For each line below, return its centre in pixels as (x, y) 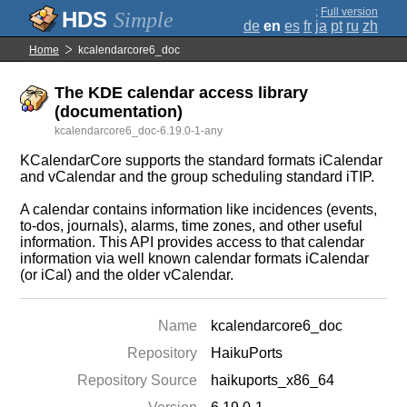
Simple (144, 20)
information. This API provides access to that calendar (193, 242)
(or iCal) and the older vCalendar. (127, 275)
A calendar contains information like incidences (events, (199, 209)
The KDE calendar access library (182, 93)
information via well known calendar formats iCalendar (195, 258)
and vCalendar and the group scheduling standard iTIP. (198, 177)
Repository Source (138, 380)
